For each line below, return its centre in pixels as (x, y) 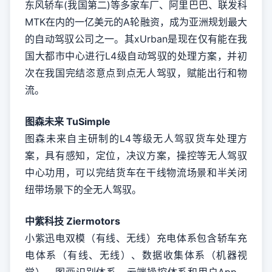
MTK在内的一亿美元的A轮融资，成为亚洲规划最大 (136, 22)
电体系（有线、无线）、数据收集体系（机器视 (136, 255)
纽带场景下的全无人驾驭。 (83, 189)
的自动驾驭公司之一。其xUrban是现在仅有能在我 (136, 39)
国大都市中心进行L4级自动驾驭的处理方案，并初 (136, 56)
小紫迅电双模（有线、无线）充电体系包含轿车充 (136, 238)
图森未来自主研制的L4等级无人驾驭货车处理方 (136, 138)
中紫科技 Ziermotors (73, 221)
